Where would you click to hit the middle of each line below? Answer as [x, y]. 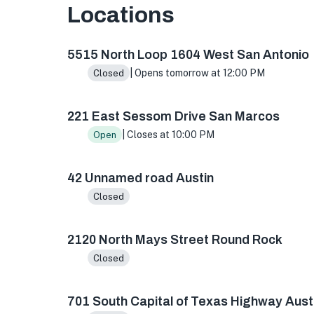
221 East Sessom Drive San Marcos [173, 116]
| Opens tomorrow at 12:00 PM [197, 73]
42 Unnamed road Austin [141, 178]
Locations [121, 15]
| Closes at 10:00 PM [168, 135]
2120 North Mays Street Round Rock [175, 240]
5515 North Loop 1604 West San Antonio [188, 55]
